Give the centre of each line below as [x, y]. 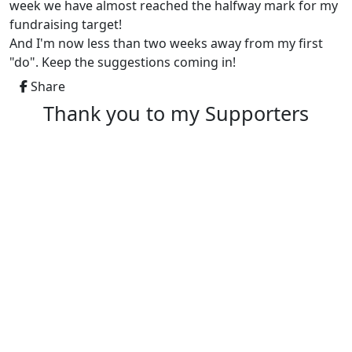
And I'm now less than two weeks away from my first [166, 43]
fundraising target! [67, 24]
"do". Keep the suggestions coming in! [123, 62]
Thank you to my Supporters [176, 113]
